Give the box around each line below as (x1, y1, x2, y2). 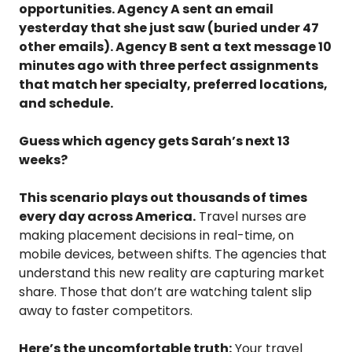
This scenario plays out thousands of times (19, 188, 307, 207)
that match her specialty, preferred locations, (19, 75, 328, 93)
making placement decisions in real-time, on (19, 225, 294, 244)
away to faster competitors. (19, 301, 192, 320)
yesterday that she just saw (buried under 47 (19, 18, 319, 37)
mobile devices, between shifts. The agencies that (19, 244, 327, 263)
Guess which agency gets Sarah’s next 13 (19, 131, 290, 150)
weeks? (19, 150, 68, 169)
